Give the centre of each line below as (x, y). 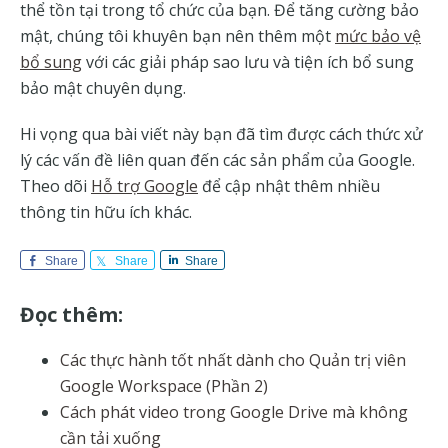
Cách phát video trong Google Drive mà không (234, 411)
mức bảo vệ (378, 35)
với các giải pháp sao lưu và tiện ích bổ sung (248, 61)
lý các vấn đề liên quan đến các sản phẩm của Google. (217, 159)
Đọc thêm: (71, 314)
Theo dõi (55, 185)
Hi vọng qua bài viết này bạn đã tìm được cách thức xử (221, 133)
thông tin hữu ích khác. (106, 211)
